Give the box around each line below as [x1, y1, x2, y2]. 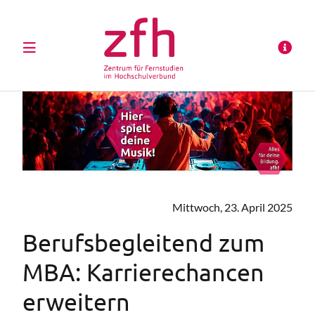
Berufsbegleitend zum [22, 229, 264, 257]
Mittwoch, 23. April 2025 [172, 200, 292, 214]
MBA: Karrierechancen [22, 258, 264, 287]
